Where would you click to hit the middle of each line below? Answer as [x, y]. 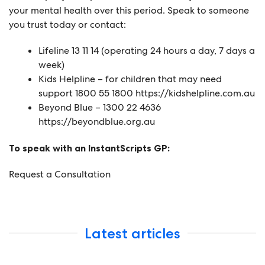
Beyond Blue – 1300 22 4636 [100, 107]
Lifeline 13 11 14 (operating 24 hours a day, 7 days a [147, 50]
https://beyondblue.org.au [97, 121]
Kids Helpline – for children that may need [130, 79]
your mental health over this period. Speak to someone [129, 10]
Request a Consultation [60, 174]
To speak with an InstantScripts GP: [89, 148]
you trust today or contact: [67, 24]
